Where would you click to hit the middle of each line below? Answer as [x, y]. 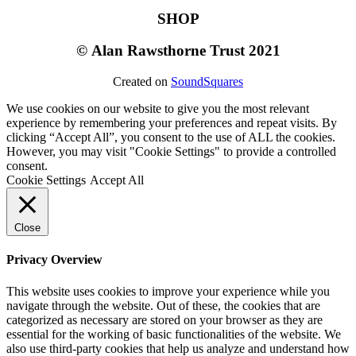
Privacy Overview [54, 260]
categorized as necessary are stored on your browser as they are [164, 319]
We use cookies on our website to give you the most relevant [158, 109]
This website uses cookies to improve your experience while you [168, 291]
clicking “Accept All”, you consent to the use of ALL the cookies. [171, 137]
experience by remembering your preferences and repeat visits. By [172, 123]
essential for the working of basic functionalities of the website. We [174, 334]
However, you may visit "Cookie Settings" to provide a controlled [171, 152]
